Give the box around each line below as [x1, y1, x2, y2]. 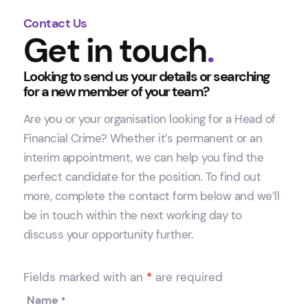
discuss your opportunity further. [23, 226, 193, 242]
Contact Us [23, 15, 87, 32]
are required [151, 269, 223, 285]
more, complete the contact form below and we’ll [23, 188, 280, 203]
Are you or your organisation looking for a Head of [23, 111, 276, 126]
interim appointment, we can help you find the [23, 149, 264, 165]
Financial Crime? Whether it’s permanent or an [23, 130, 263, 146]
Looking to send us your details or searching [23, 67, 269, 86]
